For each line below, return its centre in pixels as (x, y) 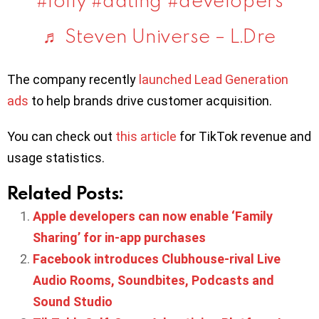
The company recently (73, 79)
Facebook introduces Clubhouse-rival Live (157, 258)
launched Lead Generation (214, 79)
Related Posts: (65, 192)
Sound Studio (73, 301)
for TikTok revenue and (244, 136)
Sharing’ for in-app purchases (119, 237)
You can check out (61, 136)
